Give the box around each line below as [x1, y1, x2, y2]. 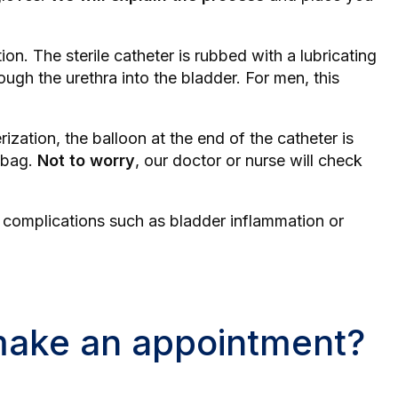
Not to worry [37, 151, 135, 170]
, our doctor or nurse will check [135, 151, 362, 170]
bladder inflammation [170, 211, 324, 230]
